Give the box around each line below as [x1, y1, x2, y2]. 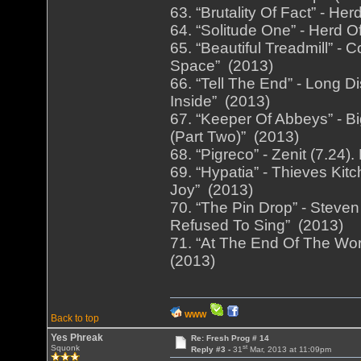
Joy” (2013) [170, 181, 254, 199]
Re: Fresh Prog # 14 [190, 334, 269, 342]
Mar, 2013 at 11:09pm [247, 345, 331, 355]
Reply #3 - [190, 345, 233, 355]
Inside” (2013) [170, 93, 271, 110]
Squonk [51, 343, 81, 352]
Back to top [51, 313, 100, 324]
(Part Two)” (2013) [170, 128, 300, 146]
